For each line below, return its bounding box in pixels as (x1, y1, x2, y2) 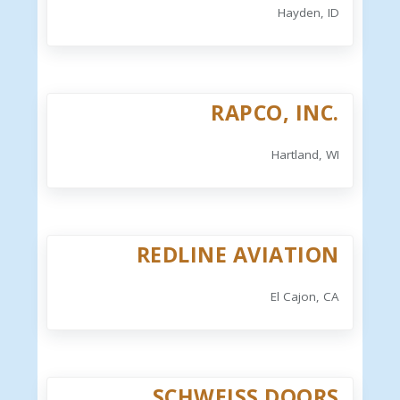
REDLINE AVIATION (136, 240, 339, 270)
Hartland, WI (271, 146, 339, 163)
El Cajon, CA (270, 288, 339, 305)
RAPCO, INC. (211, 98, 339, 128)
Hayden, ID (277, 4, 339, 21)
